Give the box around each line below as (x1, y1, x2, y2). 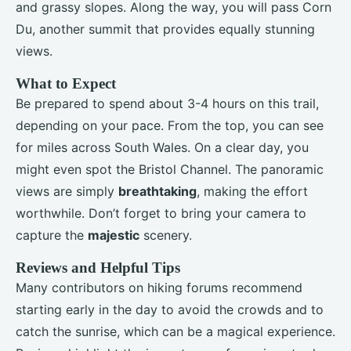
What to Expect (16, 74, 116, 92)
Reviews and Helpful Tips (16, 259, 180, 276)
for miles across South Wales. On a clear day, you (16, 139, 309, 155)
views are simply (16, 183, 118, 199)
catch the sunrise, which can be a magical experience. (16, 323, 335, 339)
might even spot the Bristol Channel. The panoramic (16, 161, 324, 177)
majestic (88, 226, 139, 243)
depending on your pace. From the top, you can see (16, 117, 324, 133)
